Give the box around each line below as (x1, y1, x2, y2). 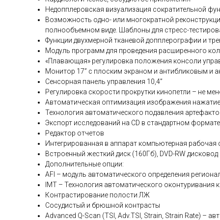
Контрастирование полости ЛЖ (45, 191, 150, 199)
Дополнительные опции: (45, 160, 124, 168)
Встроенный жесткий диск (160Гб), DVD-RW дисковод (45, 150, 218, 158)
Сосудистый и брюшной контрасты (45, 201, 160, 210)
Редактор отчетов (45, 129, 104, 137)
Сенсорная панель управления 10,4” (45, 78, 163, 86)
